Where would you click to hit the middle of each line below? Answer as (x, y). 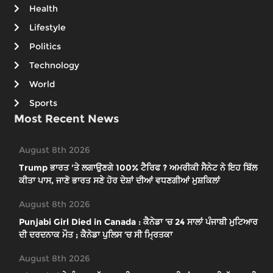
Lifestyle (48, 28)
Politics (45, 47)
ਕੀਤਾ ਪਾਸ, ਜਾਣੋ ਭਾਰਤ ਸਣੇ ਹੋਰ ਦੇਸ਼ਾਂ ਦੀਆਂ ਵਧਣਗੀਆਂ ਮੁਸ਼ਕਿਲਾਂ (119, 181)
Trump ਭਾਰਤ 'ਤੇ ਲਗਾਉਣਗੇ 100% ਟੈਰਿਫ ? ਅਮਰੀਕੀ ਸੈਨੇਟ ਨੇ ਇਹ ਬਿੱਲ (138, 168)
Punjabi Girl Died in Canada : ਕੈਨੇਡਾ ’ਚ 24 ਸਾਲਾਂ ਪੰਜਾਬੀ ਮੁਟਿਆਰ (138, 222)
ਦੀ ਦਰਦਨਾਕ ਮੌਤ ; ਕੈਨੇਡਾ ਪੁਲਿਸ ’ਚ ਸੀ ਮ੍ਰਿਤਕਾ (96, 235)
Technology (54, 66)
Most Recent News (66, 119)
